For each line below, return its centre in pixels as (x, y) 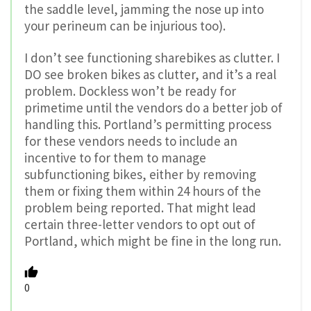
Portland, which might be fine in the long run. (153, 241)
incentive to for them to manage (115, 158)
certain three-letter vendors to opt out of (140, 225)
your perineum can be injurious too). (125, 25)
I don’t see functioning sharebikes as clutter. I (152, 58)
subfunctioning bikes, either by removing (140, 175)
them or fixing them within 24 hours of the (143, 191)
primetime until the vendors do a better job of (153, 108)
